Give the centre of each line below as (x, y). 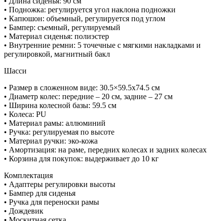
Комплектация (28, 176)
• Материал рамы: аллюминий (55, 123)
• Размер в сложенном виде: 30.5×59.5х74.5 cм (82, 88)
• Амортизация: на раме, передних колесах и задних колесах (105, 150)
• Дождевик (24, 211)
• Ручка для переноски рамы (52, 202)
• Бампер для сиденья (40, 193)
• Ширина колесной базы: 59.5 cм (60, 106)
